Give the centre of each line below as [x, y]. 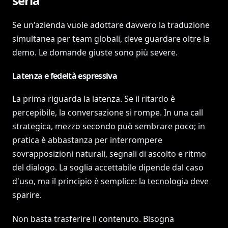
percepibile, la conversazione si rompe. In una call [108, 112]
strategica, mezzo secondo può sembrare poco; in [109, 126]
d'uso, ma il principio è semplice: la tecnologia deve [110, 181]
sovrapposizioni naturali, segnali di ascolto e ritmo [109, 154]
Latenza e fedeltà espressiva [65, 76]
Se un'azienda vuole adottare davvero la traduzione [111, 25]
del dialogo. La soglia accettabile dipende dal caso [108, 167]
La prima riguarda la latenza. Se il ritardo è [94, 99]
